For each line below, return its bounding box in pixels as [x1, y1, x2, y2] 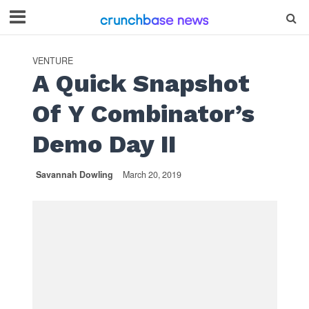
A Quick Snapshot [32, 69, 250, 98]
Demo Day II [32, 130, 176, 159]
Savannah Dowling [35, 168, 113, 181]
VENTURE [32, 54, 73, 67]
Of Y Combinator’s [32, 99, 255, 128]
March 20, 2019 [122, 168, 181, 181]
